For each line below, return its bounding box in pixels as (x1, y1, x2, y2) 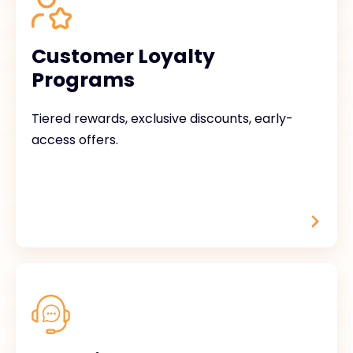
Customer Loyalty (32, 43, 215, 70)
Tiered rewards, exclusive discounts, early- (32, 110, 293, 128)
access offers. (32, 131, 118, 149)
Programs (32, 66, 135, 94)
